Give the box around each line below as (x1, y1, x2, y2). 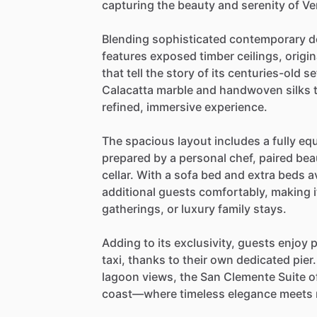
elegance (228, 286, 277, 301)
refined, (102, 99, 144, 114)
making (271, 184, 311, 199)
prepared (102, 150, 151, 165)
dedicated (236, 252, 290, 267)
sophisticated (152, 31, 226, 46)
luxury (181, 201, 215, 216)
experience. (204, 99, 267, 114)
